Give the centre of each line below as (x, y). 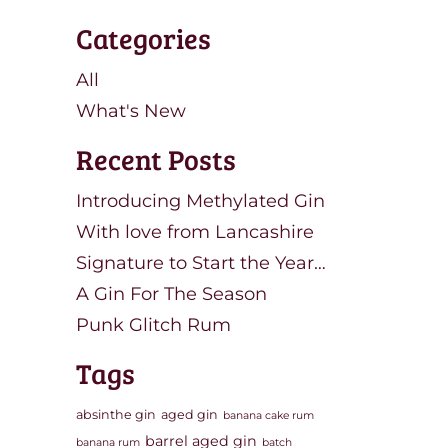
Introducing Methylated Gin (200, 201)
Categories (143, 38)
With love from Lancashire (195, 232)
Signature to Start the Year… (201, 263)
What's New (131, 111)
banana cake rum (268, 415)
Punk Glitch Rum (153, 325)
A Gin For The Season (171, 294)
